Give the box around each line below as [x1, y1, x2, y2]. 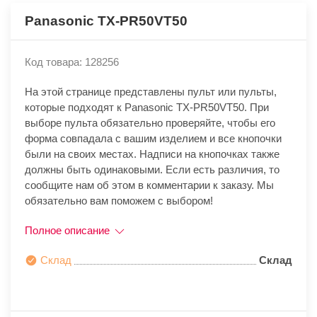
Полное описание [25, 224, 113, 237]
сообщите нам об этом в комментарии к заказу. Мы [25, 179, 274, 192]
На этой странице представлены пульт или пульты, [25, 86, 277, 98]
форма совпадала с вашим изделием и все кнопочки [25, 132, 282, 145]
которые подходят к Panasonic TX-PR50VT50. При [25, 101, 269, 114]
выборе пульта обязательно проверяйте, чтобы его [25, 117, 275, 129]
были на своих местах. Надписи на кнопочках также [25, 148, 279, 161]
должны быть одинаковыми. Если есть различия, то [25, 163, 279, 176]
